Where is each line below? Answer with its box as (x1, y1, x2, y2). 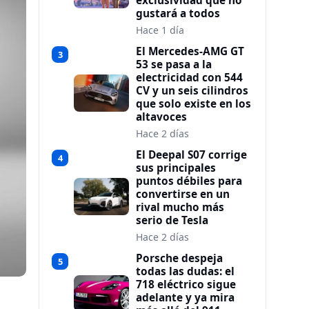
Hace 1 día (136, 23, 184, 37)
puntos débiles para (136, 174, 242, 188)
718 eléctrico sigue (136, 277, 236, 292)
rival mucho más (136, 200, 224, 215)
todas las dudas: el (136, 264, 235, 279)
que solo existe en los (136, 97, 251, 111)
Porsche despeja (136, 251, 223, 266)
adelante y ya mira (136, 290, 235, 305)
